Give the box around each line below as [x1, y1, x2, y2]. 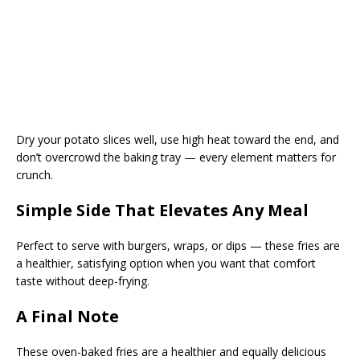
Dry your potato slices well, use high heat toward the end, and [16, 132, 339, 148]
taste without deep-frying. [16, 273, 149, 289]
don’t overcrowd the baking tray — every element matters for [16, 149, 336, 166]
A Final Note [16, 305, 119, 328]
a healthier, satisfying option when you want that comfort [16, 256, 316, 272]
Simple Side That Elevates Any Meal [16, 199, 309, 222]
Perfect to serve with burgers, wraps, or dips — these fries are [16, 238, 340, 254]
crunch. [16, 167, 53, 183]
